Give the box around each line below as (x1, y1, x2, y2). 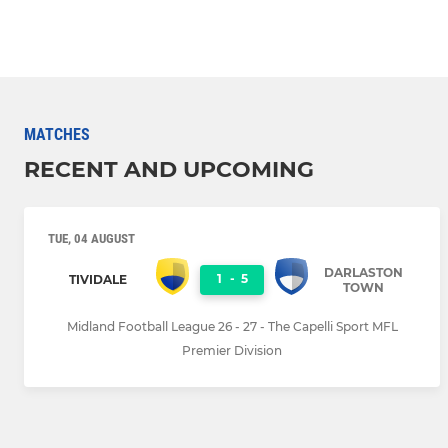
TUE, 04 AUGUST (48, 230, 135, 246)
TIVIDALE (68, 272, 127, 288)
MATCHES (24, 124, 90, 144)
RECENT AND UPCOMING (24, 155, 314, 183)
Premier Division (182, 343, 282, 359)
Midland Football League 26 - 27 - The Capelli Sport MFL (66, 319, 398, 335)
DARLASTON (324, 264, 403, 280)
